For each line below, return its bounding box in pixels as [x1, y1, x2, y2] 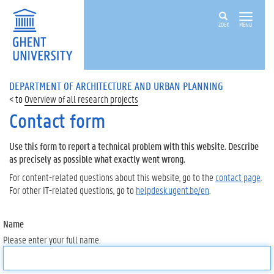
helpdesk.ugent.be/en [136, 183, 209, 196]
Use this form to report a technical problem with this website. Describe [9, 139, 259, 152]
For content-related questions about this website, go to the [9, 170, 215, 183]
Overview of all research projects [24, 92, 138, 105]
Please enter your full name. [3, 232, 100, 246]
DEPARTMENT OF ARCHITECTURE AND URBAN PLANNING [9, 79, 223, 92]
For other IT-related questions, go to [9, 183, 136, 196]
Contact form [9, 108, 105, 133]
